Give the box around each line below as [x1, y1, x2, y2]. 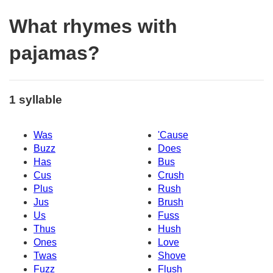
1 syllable [9, 93, 62, 106]
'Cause [158, 130, 188, 141]
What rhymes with [9, 15, 177, 38]
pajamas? [9, 42, 100, 65]
